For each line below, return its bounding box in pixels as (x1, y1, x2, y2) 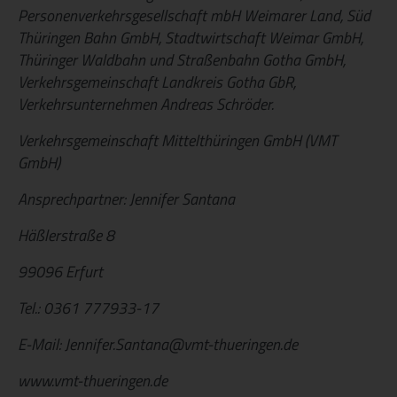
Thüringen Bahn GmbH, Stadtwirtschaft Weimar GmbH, (18, 25, 363, 50)
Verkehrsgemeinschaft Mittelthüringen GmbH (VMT (18, 128, 337, 152)
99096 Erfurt (18, 259, 103, 284)
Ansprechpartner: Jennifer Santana (18, 186, 235, 211)
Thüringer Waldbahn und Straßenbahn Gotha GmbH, (18, 47, 346, 72)
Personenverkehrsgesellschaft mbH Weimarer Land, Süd (18, 3, 370, 27)
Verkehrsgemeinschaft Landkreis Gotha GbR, (18, 69, 296, 94)
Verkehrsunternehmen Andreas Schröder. (18, 91, 281, 116)
